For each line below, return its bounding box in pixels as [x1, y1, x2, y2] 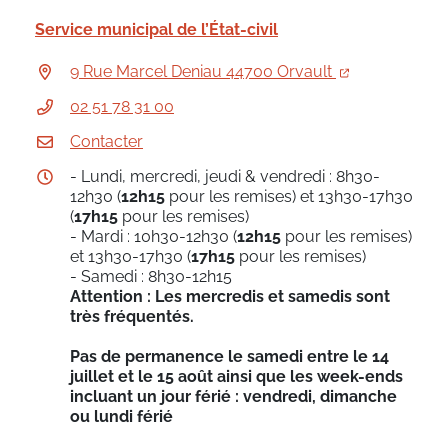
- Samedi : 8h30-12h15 [70, 267, 232, 286]
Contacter [70, 132, 143, 151]
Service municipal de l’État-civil [35, 20, 278, 39]
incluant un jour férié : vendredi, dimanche [70, 387, 397, 406]
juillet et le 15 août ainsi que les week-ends [70, 367, 403, 386]
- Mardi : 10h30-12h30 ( [70, 227, 237, 246]
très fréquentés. [70, 307, 194, 326]
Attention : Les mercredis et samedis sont [70, 287, 390, 306]
